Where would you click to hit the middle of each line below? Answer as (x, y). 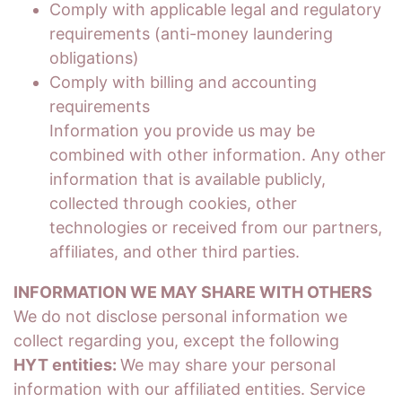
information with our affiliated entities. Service (189, 389)
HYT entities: (67, 365)
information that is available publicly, (188, 179)
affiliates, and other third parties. (175, 252)
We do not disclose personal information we (180, 316)
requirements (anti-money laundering (191, 34)
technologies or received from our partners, (216, 227)
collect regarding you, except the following (176, 341)
